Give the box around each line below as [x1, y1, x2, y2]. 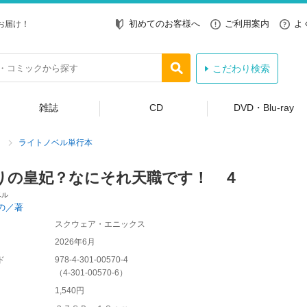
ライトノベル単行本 [18, 138, 93, 147]
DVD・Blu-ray [233, 102, 294, 113]
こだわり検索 [212, 63, 270, 74]
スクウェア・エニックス [54, 219, 145, 229]
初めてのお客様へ [129, 18, 200, 29]
